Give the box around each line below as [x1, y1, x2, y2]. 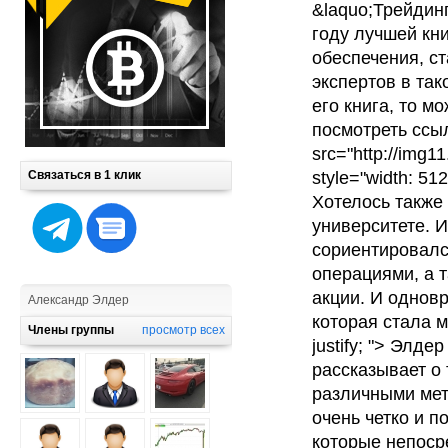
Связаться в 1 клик [28, 168, 141, 182]
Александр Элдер [28, 293, 129, 307]
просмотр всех [142, 323, 225, 337]
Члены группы [28, 323, 114, 337]
